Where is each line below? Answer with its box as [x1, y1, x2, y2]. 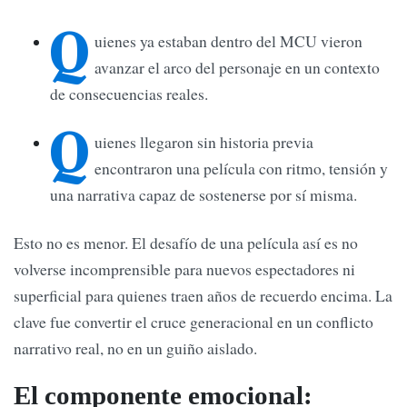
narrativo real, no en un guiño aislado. [14, 336, 257, 359]
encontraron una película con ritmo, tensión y [94, 156, 388, 179]
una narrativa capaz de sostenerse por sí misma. [50, 183, 357, 205]
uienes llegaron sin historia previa [94, 130, 313, 153]
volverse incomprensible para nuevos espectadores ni [14, 257, 355, 280]
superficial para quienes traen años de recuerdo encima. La [14, 283, 392, 306]
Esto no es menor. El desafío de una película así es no [14, 231, 358, 253]
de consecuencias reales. [50, 83, 208, 105]
